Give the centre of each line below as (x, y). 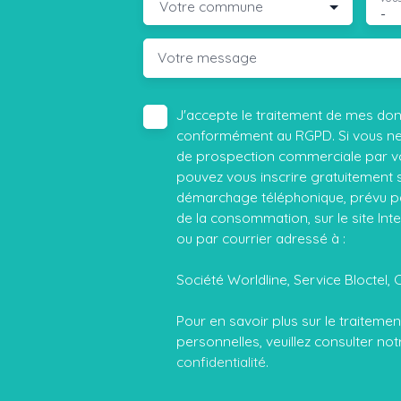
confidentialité (221, 361)
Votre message (207, 57)
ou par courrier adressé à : (261, 238)
